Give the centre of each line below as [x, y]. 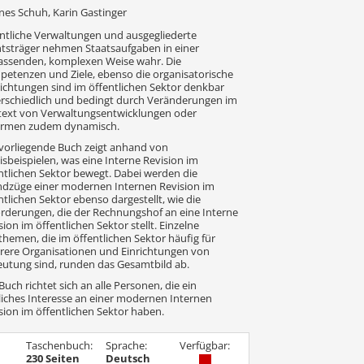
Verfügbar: [205, 345]
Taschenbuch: [59, 345]
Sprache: [126, 345]
